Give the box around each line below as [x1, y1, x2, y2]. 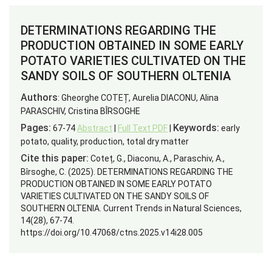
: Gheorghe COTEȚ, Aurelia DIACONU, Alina [58, 93, 219, 103]
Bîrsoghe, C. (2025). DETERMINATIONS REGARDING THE [21, 167, 233, 177]
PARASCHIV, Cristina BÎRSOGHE [21, 106, 140, 116]
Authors [21, 92, 58, 103]
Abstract [77, 123, 112, 133]
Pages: [21, 122, 51, 134]
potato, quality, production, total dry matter [21, 137, 189, 146]
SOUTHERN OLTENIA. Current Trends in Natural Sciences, [21, 203, 242, 213]
